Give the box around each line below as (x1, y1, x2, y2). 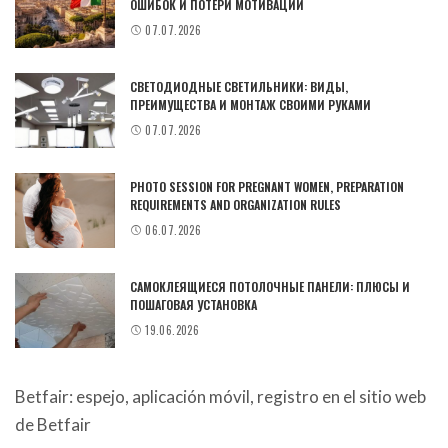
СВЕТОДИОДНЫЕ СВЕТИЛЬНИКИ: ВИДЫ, (130, 78, 348, 96)
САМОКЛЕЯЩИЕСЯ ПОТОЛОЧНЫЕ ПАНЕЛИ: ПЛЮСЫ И (130, 278, 410, 296)
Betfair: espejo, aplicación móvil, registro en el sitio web (15, 385, 426, 407)
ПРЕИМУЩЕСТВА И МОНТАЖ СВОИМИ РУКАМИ (130, 96, 371, 114)
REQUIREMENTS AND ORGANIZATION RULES (130, 196, 341, 214)
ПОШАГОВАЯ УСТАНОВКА (130, 296, 257, 314)
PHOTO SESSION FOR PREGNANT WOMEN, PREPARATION (130, 178, 404, 196)
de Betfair (15, 413, 91, 435)
